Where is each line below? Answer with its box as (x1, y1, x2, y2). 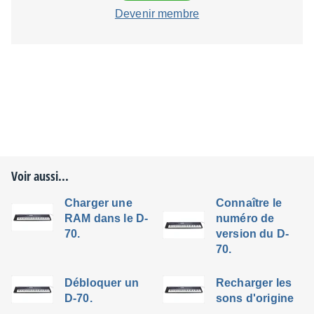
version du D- (216, 228, 289, 240)
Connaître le (216, 197, 282, 209)
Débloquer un (64, 277, 139, 289)
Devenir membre (114, 8, 200, 20)
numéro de (216, 212, 275, 224)
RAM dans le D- (64, 212, 149, 224)
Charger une (64, 197, 132, 209)
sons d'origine (216, 292, 294, 304)
